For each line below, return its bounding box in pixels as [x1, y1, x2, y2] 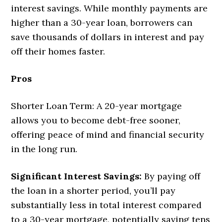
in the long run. [11, 143, 78, 155]
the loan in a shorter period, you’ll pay [11, 185, 176, 197]
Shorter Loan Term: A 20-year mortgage [11, 100, 182, 112]
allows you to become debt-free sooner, [11, 114, 181, 126]
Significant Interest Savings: [11, 170, 142, 182]
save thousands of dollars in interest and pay [11, 31, 205, 43]
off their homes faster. [11, 46, 106, 57]
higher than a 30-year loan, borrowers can [11, 17, 193, 29]
